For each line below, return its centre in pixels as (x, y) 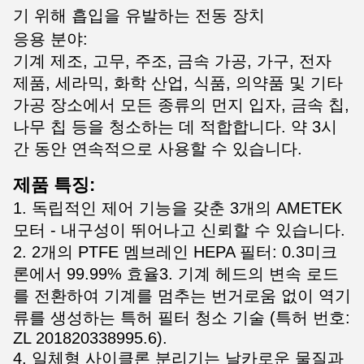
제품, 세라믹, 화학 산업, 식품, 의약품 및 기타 (178, 83)
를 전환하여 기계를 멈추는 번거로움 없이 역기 (182, 296)
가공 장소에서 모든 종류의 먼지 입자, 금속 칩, (181, 105)
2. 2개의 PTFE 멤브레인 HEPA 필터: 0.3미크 (175, 252)
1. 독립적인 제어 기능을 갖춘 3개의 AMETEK (178, 208)
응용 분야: (50, 39)
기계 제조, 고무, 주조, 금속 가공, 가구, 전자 (172, 61)
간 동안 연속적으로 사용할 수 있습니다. (158, 149)
